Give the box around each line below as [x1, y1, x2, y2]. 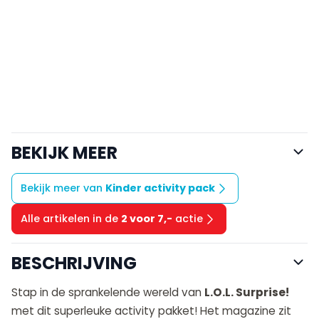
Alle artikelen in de [21, 211, 121, 226]
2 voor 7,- [121, 211, 172, 226]
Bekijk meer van [21, 181, 105, 196]
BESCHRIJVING [11, 251, 137, 276]
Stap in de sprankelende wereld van [11, 285, 204, 300]
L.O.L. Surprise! [204, 285, 289, 300]
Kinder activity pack [105, 181, 215, 196]
